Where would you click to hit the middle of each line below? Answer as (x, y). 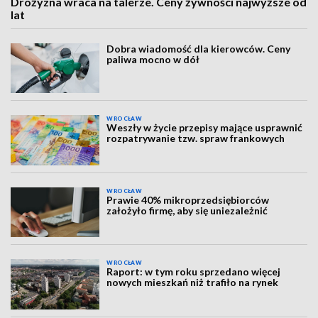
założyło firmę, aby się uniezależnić (187, 210)
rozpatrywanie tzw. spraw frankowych (196, 138)
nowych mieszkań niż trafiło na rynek (193, 283)
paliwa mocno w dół (153, 59)
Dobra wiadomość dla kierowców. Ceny (199, 49)
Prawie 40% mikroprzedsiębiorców (188, 199)
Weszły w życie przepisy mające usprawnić (205, 128)
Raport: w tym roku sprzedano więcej (194, 272)
